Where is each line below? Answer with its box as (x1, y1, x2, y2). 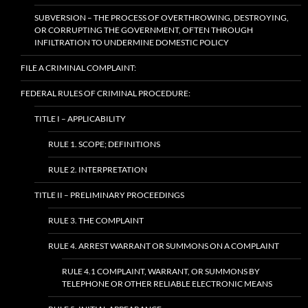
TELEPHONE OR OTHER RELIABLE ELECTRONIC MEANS (62, 278, 272, 289)
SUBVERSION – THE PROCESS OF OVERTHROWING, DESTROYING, (34, 12, 289, 23)
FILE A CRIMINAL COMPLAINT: (21, 63, 136, 74)
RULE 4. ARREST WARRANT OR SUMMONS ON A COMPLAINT (48, 241, 279, 252)
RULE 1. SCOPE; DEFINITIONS (48, 139, 160, 150)
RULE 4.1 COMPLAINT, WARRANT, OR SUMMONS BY (62, 266, 260, 277)
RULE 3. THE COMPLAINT (48, 215, 144, 226)
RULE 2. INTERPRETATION (48, 164, 147, 175)
